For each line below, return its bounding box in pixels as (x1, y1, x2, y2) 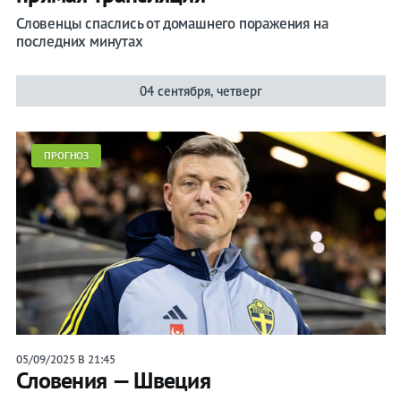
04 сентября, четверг (139, 81, 262, 99)
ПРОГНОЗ (43, 148, 90, 162)
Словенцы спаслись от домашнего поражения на (15, 13, 328, 33)
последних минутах (15, 30, 143, 51)
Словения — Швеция (15, 364, 211, 395)
